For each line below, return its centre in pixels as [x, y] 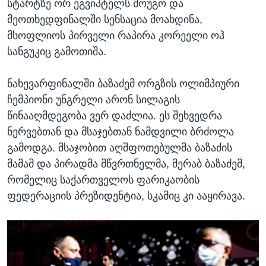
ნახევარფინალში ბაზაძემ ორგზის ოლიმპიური [123, 84]
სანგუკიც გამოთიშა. [57, 52]
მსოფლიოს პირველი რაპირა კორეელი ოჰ [116, 36]
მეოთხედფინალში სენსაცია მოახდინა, [105, 20]
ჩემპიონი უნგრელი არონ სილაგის [94, 100]
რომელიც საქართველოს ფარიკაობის [103, 180]
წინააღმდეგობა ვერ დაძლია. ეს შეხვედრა [115, 116]
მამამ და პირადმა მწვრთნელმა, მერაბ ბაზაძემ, [126, 164]
